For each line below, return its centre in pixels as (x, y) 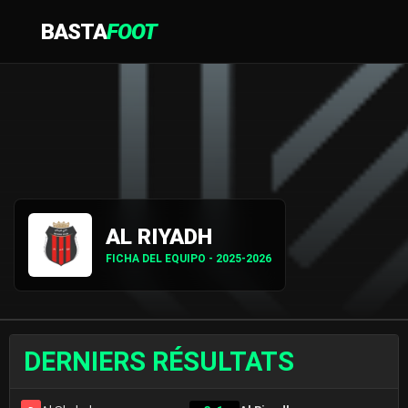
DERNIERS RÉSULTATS (159, 362)
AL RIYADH (159, 236)
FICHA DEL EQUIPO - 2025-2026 (189, 258)
